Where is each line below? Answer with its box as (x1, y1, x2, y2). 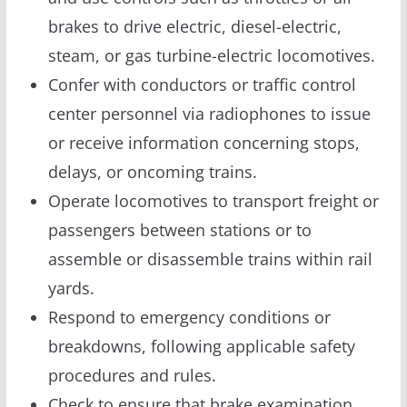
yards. (47, 276, 94, 299)
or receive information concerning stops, (47, 131, 360, 154)
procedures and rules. (47, 363, 216, 386)
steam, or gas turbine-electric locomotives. (47, 44, 375, 66)
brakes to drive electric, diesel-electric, (47, 15, 342, 37)
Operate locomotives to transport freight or (47, 189, 379, 212)
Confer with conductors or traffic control (47, 73, 356, 95)
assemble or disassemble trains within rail (47, 247, 372, 270)
